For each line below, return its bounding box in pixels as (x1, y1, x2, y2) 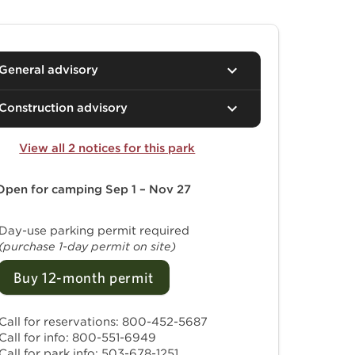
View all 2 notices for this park (19, 141, 196, 155)
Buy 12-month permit (13, 268, 155, 286)
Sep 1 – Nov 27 (105, 182, 191, 197)
